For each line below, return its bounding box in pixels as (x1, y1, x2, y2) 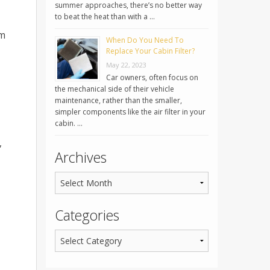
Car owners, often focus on (106, 72, 198, 83)
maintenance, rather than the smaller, (55, 95, 182, 106)
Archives (55, 148, 107, 168)
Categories (55, 206, 119, 225)
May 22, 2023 (106, 60, 146, 70)
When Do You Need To (106, 35, 184, 46)
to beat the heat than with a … (55, 11, 155, 22)
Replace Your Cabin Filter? (106, 46, 195, 57)
